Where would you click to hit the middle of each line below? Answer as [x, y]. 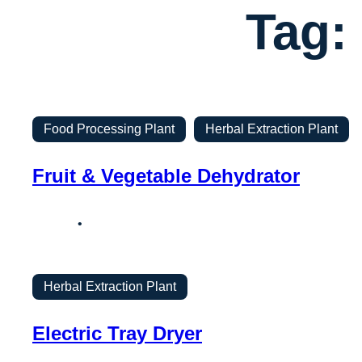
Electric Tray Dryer [117, 333]
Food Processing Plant [109, 129]
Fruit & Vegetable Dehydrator [166, 176]
